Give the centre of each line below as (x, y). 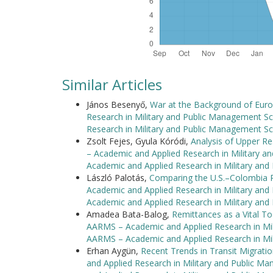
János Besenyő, (118, 105)
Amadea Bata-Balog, (129, 214)
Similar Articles (112, 84)
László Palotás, (118, 178)
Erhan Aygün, (114, 251)
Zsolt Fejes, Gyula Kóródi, (139, 141)
